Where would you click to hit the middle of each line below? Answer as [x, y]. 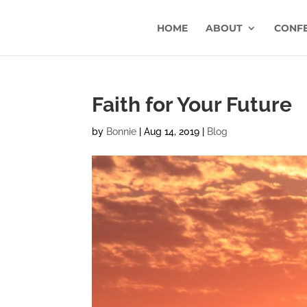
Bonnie [122, 132]
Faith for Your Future [192, 105]
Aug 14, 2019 [172, 132]
